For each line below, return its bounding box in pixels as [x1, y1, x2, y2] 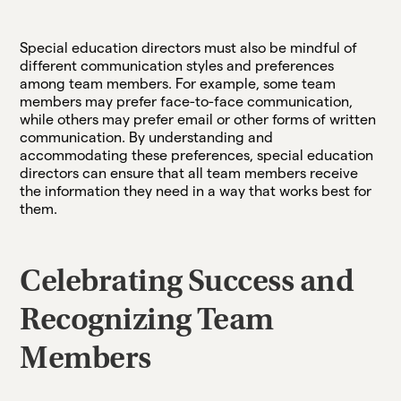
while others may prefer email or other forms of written [20, 111, 377, 127]
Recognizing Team [20, 305, 274, 338]
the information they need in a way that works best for [20, 183, 372, 199]
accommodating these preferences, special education [20, 147, 374, 163]
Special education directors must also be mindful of [20, 39, 358, 55]
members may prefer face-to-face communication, [20, 93, 354, 109]
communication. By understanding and [20, 129, 274, 145]
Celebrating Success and [20, 267, 354, 300]
